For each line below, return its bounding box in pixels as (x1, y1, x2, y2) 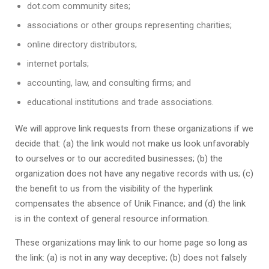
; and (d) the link (184, 198, 246, 209)
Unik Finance (134, 198, 184, 209)
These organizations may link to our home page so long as (15, 237, 247, 248)
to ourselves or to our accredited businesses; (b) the (15, 153, 223, 164)
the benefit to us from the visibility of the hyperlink (15, 183, 213, 194)
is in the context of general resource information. (15, 213, 209, 224)
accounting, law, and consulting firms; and (27, 77, 191, 88)
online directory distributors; (27, 39, 137, 50)
